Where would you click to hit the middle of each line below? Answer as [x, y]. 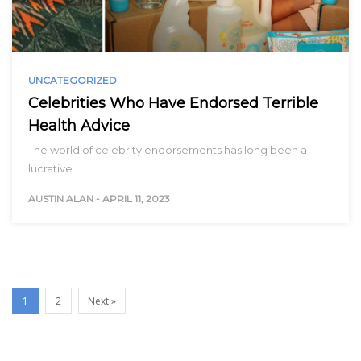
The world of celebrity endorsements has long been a [168, 149]
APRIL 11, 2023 [136, 198]
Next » [102, 301]
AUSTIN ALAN [61, 198]
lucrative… [54, 168]
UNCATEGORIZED [73, 80]
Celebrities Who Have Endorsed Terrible [173, 103]
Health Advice [79, 125]
